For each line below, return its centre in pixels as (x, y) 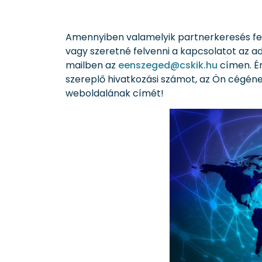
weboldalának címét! (115, 93)
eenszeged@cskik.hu (168, 65)
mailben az (92, 65)
